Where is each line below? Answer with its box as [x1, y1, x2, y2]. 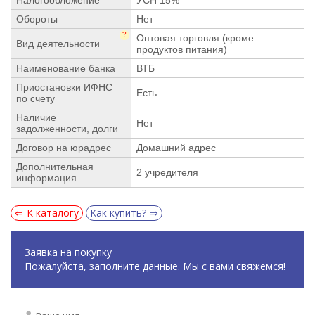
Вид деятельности [16, 37, 100, 49]
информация [16, 172, 77, 184]
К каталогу [27, 205, 79, 219]
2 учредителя [136, 166, 198, 178]
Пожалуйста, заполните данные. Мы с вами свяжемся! [25, 259, 285, 273]
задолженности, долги [16, 122, 118, 134]
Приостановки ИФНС [16, 81, 112, 93]
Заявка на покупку [25, 245, 112, 259]
